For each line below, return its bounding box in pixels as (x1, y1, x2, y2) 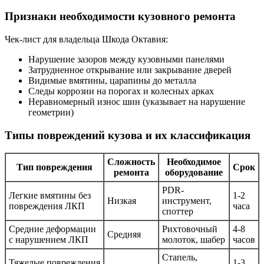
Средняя (107, 229, 141, 240)
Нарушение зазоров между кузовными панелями (28, 54, 225, 64)
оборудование (165, 167, 223, 178)
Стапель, (162, 252, 197, 263)
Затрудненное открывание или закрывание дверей (28, 64, 232, 75)
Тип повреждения (16, 162, 93, 173)
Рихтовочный (162, 224, 217, 235)
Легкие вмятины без (9, 190, 91, 201)
